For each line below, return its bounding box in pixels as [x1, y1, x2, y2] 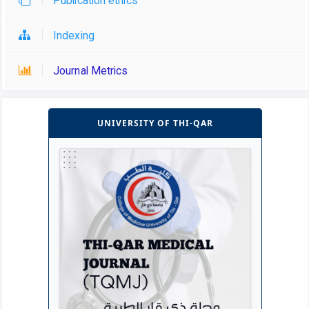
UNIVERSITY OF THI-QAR [97, 117, 213, 130]
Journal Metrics [53, 64, 128, 78]
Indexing [53, 29, 94, 43]
